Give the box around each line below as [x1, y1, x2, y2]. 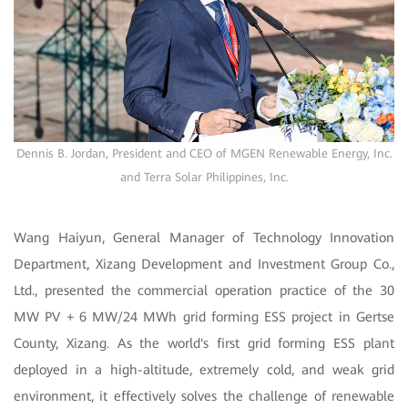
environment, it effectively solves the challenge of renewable [14, 388, 394, 405]
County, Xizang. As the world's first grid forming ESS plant [14, 335, 394, 352]
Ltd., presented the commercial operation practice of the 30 [14, 282, 394, 300]
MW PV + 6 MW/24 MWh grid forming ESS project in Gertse [14, 309, 394, 326]
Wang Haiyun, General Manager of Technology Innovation [14, 229, 394, 247]
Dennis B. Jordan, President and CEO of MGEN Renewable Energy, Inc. [15, 147, 393, 161]
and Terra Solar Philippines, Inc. [119, 170, 289, 185]
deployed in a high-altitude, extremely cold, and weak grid [14, 362, 394, 379]
